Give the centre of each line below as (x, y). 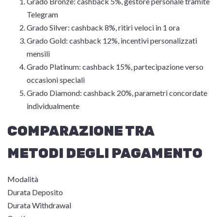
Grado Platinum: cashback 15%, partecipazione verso (115, 67)
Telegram (42, 14)
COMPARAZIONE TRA (81, 131)
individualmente (53, 106)
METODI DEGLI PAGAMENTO (105, 153)
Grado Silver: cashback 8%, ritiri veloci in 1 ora (103, 27)
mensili (38, 54)
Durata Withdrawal (39, 205)
